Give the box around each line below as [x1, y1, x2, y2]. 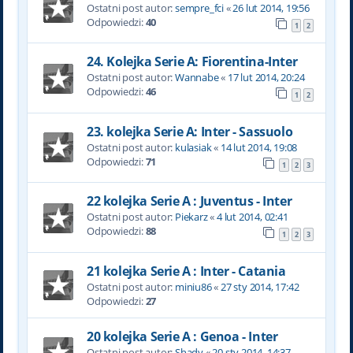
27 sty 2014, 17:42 [220, 279, 299, 294]
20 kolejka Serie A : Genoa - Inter [86, 327, 278, 345]
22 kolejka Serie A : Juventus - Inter [86, 192, 292, 210]
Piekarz [174, 210, 208, 225]
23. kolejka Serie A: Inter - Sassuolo [86, 122, 293, 140]
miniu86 [174, 279, 212, 294]
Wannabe [174, 70, 219, 85]
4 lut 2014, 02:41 [216, 210, 288, 225]
